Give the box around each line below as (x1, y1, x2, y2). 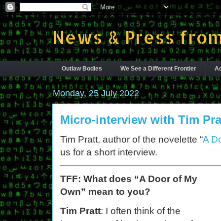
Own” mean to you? (60, 186, 150, 197)
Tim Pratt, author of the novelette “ (60, 134, 203, 145)
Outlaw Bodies (62, 65, 102, 73)
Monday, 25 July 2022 (53, 88, 139, 99)
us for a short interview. (60, 147, 157, 158)
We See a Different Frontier (120, 65, 196, 73)
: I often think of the (101, 206, 181, 217)
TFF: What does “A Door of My (60, 174, 197, 184)
